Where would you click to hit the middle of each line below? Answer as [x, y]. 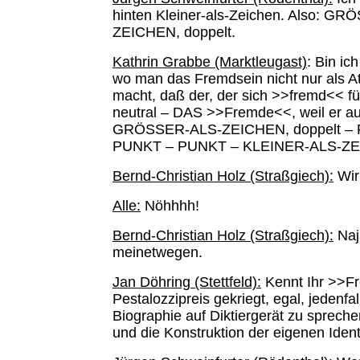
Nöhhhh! [170, 206]
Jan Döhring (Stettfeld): [187, 282]
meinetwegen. [157, 252]
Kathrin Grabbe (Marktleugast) [210, 62]
